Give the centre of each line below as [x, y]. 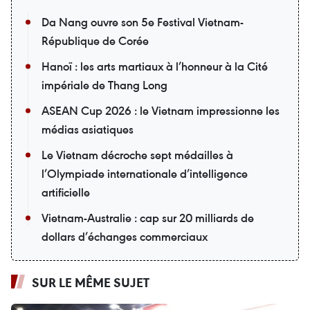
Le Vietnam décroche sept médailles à [137, 155]
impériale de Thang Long [104, 85]
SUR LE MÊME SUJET [91, 282]
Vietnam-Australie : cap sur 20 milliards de [148, 218]
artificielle [66, 192]
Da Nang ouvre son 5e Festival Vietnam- [143, 22]
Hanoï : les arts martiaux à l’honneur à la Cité [155, 66]
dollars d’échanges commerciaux [125, 237]
